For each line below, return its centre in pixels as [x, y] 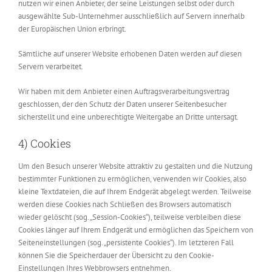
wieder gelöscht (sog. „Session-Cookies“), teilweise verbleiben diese [130, 217]
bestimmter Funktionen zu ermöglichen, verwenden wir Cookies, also [132, 178]
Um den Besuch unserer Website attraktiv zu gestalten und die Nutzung [135, 166]
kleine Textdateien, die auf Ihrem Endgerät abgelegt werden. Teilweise [135, 191]
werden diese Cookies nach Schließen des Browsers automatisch [125, 204]
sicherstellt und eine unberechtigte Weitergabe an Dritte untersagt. [128, 117]
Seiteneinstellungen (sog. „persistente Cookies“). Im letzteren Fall [126, 242]
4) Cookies [45, 144]
